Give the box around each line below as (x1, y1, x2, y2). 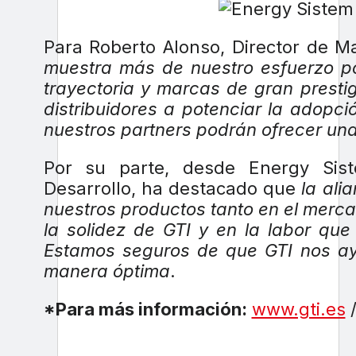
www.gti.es (251, 299, 346, 320)
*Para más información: (43, 299, 247, 320)
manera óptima (43, 261, 170, 282)
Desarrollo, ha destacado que (43, 178, 302, 199)
